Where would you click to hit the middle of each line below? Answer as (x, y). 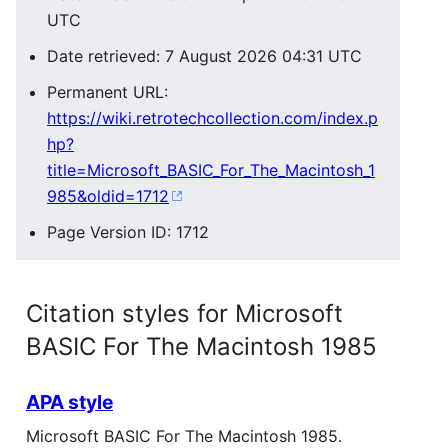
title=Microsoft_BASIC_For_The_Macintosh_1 (211, 170)
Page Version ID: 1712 (128, 232)
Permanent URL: (107, 92)
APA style (69, 402)
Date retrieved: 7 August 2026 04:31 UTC (204, 56)
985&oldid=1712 (108, 196)
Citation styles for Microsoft (184, 313)
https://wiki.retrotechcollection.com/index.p (212, 118)
